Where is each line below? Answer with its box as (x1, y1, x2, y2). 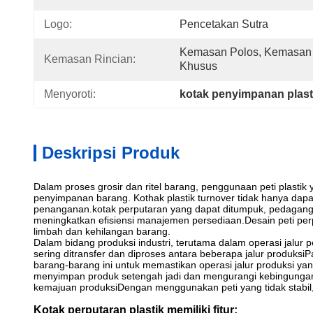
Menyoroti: (44, 88, 96, 100)
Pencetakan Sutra (180, 18, 268, 30)
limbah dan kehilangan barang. (34, 226, 170, 237)
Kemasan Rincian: (44, 53, 136, 65)
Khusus (180, 60, 217, 72)
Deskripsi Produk (42, 143, 180, 162)
